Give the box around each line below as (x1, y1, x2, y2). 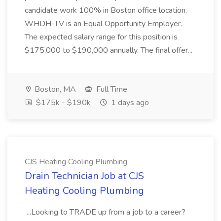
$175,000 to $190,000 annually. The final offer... (25, 45, 194, 56)
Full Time (94, 84, 127, 95)
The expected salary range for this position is (25, 32, 178, 42)
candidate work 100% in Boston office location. (25, 5, 187, 16)
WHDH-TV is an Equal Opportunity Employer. (25, 18, 182, 29)
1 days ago (109, 97, 149, 108)
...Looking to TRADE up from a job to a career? (25, 207, 185, 218)
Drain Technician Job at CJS (25, 169, 144, 183)
